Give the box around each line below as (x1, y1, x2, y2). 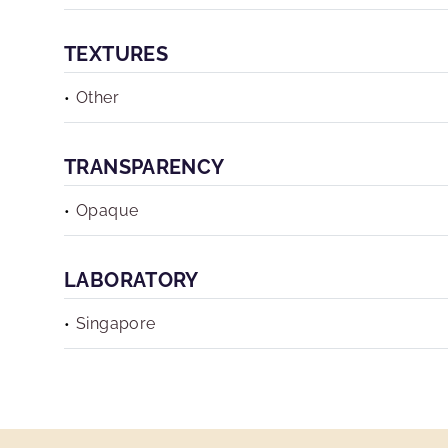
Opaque (76, 201, 139, 220)
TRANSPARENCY (64, 155, 225, 179)
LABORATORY (64, 268, 199, 292)
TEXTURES (64, 42, 169, 66)
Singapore (76, 314, 156, 333)
